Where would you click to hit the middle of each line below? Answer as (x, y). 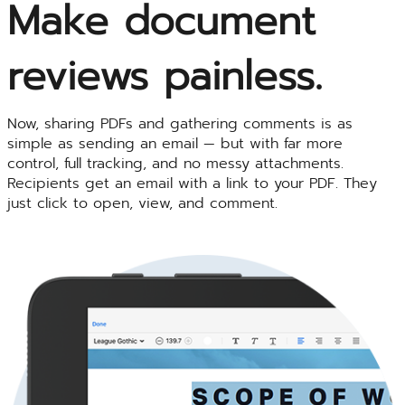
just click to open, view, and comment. (142, 204)
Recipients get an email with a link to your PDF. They (192, 184)
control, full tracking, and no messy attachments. (175, 164)
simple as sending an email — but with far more (175, 144)
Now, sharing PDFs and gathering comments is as (180, 124)
